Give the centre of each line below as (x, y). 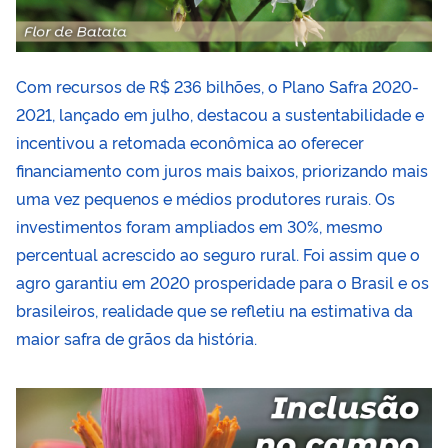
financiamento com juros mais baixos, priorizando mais (222, 170)
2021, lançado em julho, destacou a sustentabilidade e (220, 114)
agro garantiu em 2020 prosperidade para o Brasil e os (222, 282)
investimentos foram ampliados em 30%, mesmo (199, 226)
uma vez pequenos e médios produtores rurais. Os (205, 198)
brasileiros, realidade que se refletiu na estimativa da (214, 310)
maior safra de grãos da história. (138, 338)
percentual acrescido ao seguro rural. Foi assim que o (218, 254)
